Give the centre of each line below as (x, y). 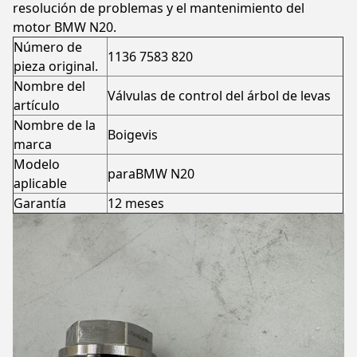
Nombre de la (55, 125)
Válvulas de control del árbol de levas (219, 96)
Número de (48, 47)
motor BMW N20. (65, 27)
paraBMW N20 (151, 174)
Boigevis (133, 135)
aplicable (40, 183)
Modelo (37, 164)
